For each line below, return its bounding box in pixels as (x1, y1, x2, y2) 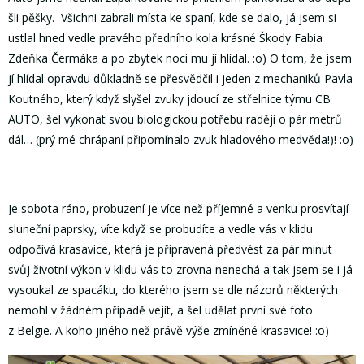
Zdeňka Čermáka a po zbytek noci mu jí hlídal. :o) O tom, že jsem (8, 50, 352, 66)
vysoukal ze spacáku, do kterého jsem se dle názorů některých (8, 282, 338, 298)
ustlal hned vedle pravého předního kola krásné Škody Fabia (8, 29, 323, 45)
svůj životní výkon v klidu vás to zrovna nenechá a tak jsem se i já (8, 262, 353, 278)
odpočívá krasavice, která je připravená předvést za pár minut (8, 241, 332, 258)
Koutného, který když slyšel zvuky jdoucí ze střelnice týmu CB (8, 90, 331, 106)
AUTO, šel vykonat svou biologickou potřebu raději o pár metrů (8, 110, 342, 127)
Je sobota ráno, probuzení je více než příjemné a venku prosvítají (8, 201, 349, 217)
